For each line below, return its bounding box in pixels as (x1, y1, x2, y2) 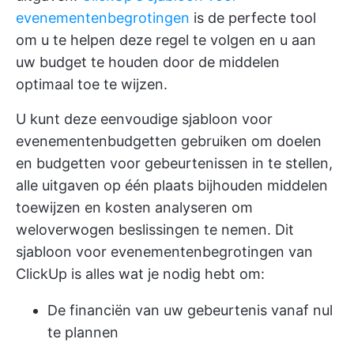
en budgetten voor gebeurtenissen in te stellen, (16, 155, 333, 171)
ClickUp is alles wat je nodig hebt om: (16, 265, 265, 282)
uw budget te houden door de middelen (16, 54, 280, 70)
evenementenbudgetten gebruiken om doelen (16, 133, 322, 149)
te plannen (47, 324, 119, 341)
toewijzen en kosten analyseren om (16, 199, 253, 216)
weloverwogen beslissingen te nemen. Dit (16, 221, 294, 238)
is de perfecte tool (190, 9, 316, 26)
